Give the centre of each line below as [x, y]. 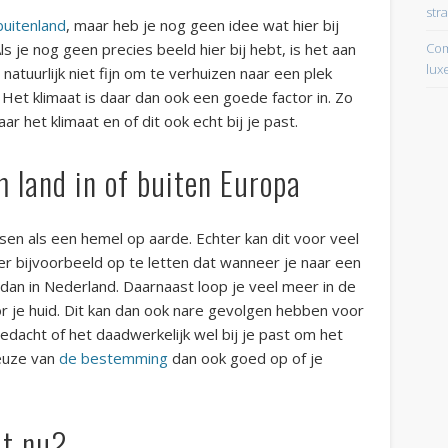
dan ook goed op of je [246, 358]
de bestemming [114, 358]
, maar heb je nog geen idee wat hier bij [203, 25]
